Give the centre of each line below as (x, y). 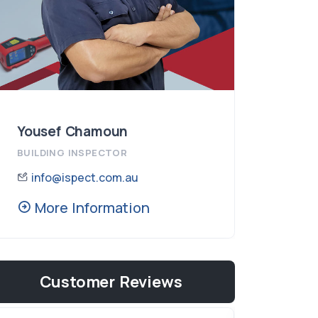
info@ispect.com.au (84, 177)
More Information (90, 207)
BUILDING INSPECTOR (72, 152)
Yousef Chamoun (72, 131)
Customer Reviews (111, 281)
